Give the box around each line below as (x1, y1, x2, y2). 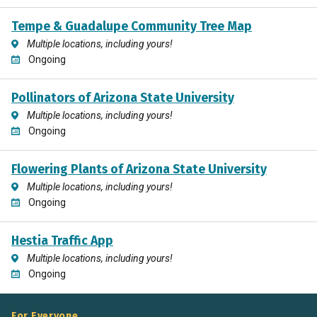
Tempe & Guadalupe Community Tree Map (11, 18, 252, 34)
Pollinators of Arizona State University (11, 90, 234, 105)
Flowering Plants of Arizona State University (11, 161, 267, 177)
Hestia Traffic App (11, 233, 113, 248)
